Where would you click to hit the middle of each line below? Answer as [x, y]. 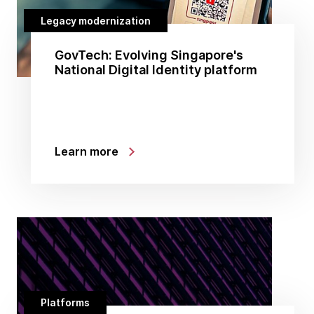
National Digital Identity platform [156, 70]
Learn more [87, 151]
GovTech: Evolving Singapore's [149, 55]
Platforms [65, 303]
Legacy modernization [96, 21]
